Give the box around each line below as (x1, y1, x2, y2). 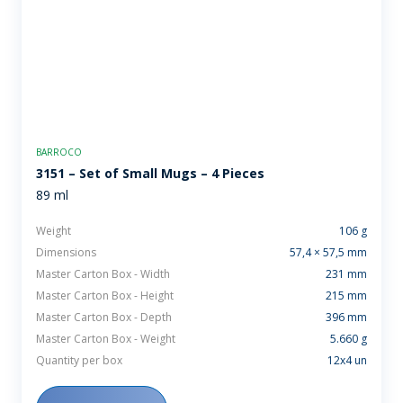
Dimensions (36, 245, 96, 261)
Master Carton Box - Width (36, 266, 170, 282)
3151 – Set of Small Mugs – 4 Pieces (36, 165, 264, 183)
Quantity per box (36, 353, 122, 369)
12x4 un (327, 353, 367, 369)
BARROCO (36, 146, 82, 159)
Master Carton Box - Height (36, 288, 174, 304)
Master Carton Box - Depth (36, 309, 172, 326)
